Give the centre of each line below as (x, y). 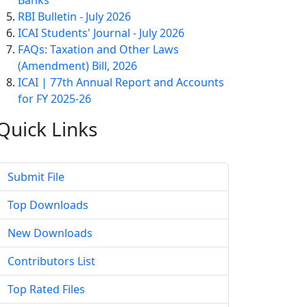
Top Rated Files (46, 290)
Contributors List (51, 261)
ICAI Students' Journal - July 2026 (101, 33)
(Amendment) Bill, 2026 (77, 66)
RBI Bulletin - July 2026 (74, 17)
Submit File (36, 177)
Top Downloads (48, 205)
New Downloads (50, 233)
